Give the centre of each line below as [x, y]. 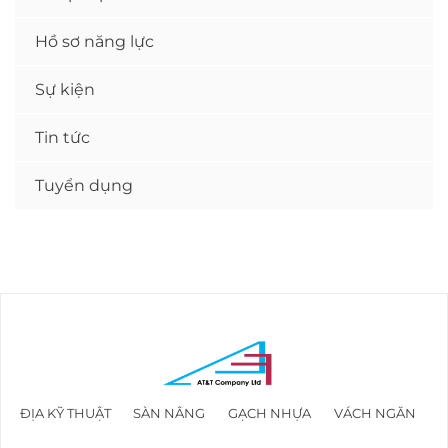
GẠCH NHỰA [269, 413]
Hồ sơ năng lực [94, 41]
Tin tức [62, 137]
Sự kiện [65, 89]
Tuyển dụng [84, 185]
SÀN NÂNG [169, 413]
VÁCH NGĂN [374, 413]
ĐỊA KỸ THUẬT [65, 413]
